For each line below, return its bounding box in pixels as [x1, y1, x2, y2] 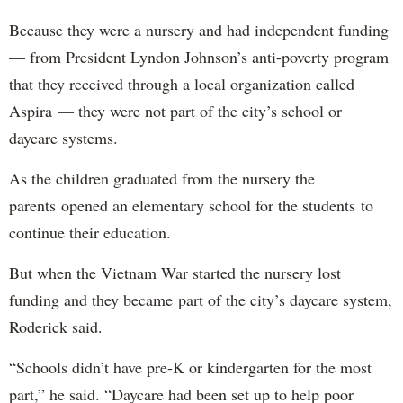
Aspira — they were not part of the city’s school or [9, 99, 342, 121]
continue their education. [9, 220, 171, 243]
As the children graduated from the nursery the [9, 166, 315, 189]
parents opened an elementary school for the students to [9, 193, 373, 216]
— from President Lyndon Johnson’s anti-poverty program [9, 45, 389, 67]
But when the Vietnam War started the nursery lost [9, 261, 341, 283]
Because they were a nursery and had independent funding [9, 18, 389, 40]
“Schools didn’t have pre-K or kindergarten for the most [9, 355, 372, 378]
